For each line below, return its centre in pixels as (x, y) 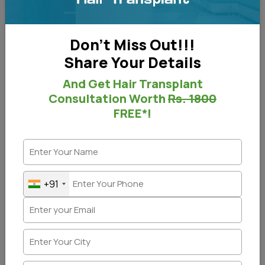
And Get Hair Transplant (132, 84)
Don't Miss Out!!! (132, 45)
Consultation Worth (108, 99)
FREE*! (132, 114)
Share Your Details (132, 63)
